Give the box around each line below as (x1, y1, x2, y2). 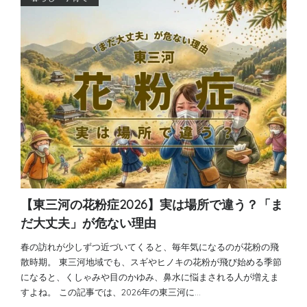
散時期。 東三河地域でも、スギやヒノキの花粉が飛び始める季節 (21, 256, 282, 267)
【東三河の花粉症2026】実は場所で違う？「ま (21, 197, 283, 212)
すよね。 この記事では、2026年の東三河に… (21, 286, 201, 297)
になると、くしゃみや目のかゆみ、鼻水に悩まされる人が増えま (21, 271, 279, 282)
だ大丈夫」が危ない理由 (21, 215, 156, 231)
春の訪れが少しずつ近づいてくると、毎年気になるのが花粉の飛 (21, 241, 279, 252)
